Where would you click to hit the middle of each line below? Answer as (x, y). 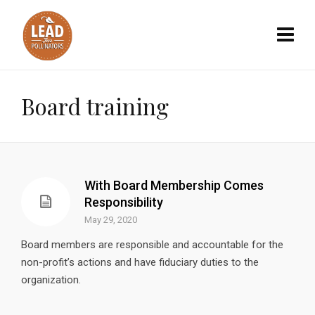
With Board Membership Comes (174, 185)
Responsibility (124, 202)
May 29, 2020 (111, 220)
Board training (95, 106)
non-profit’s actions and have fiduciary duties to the (140, 262)
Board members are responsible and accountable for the (152, 245)
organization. (51, 280)
